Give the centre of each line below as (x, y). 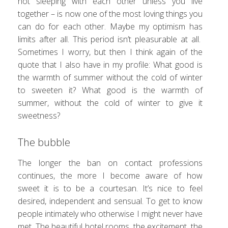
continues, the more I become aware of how (110, 176)
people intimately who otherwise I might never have (110, 214)
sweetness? (39, 116)
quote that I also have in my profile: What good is (110, 65)
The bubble (44, 142)
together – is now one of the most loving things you (110, 14)
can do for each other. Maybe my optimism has (110, 27)
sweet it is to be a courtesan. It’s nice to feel (110, 189)
